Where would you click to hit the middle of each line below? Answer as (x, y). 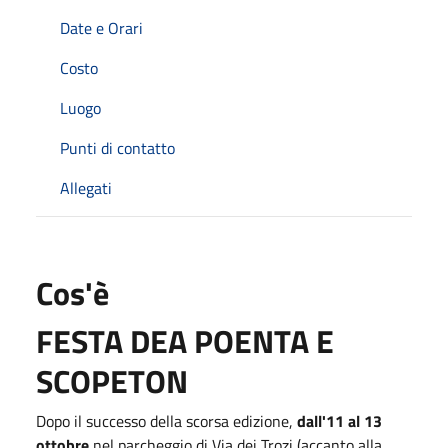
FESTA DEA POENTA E (185, 340)
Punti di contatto (117, 147)
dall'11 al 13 (339, 420)
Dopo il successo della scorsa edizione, (166, 420)
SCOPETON (112, 380)
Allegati (86, 187)
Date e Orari (101, 27)
